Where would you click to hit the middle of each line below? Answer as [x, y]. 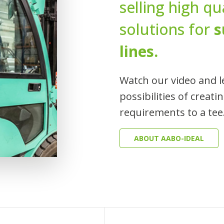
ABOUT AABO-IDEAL [169, 138]
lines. [139, 51]
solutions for [167, 29]
